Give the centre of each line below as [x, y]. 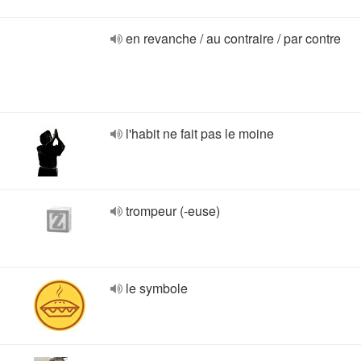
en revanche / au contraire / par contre [233, 38]
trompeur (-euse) [173, 211]
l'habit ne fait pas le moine [200, 133]
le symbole [157, 288]
